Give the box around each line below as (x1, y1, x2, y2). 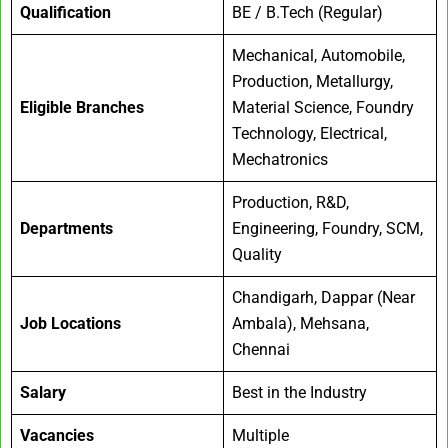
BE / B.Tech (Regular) (232, 3, 383, 23)
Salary (20, 383, 66, 403)
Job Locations (20, 314, 121, 334)
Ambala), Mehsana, (232, 314, 369, 334)
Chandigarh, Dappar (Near (232, 288, 415, 308)
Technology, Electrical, (232, 124, 387, 144)
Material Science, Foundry (232, 98, 414, 118)
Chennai (232, 340, 290, 360)
